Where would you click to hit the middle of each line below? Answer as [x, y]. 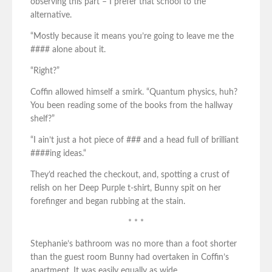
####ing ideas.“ [58, 154]
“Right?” [45, 71]
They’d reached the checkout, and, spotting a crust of [130, 175]
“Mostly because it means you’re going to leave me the [132, 37]
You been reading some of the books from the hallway [131, 106]
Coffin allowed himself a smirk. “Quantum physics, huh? [134, 93]
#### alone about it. [68, 50]
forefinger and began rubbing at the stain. [108, 202]
